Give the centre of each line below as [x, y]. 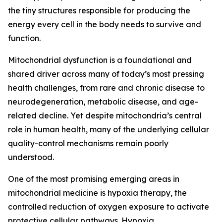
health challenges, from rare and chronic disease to [106, 88]
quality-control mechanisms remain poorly [88, 143]
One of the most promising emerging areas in [94, 179]
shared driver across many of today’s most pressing [106, 74]
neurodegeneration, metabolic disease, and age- [103, 102]
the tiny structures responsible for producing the [99, 10]
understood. [32, 157]
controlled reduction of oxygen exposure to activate [109, 207]
